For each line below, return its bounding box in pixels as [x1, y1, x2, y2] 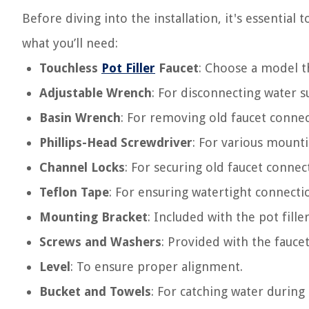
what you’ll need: [22, 36, 118, 50]
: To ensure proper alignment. [70, 259, 243, 274]
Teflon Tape [39, 185, 109, 199]
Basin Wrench [39, 110, 121, 125]
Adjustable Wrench [39, 86, 152, 100]
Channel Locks [39, 160, 125, 175]
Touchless [39, 61, 101, 75]
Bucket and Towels [39, 284, 151, 299]
